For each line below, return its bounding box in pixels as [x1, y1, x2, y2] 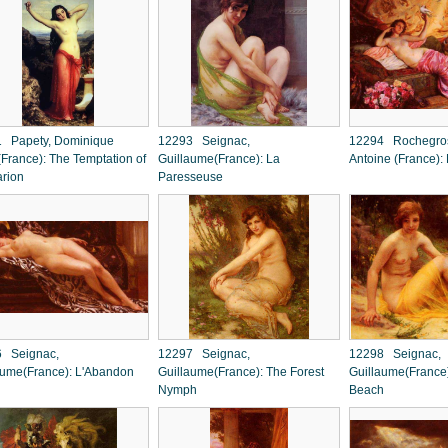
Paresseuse [158, 170, 223, 184]
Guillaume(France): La [158, 152, 280, 166]
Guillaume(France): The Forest [158, 365, 324, 379]
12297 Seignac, [158, 347, 250, 361]
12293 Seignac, [158, 134, 250, 148]
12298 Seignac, [349, 347, 441, 361]
